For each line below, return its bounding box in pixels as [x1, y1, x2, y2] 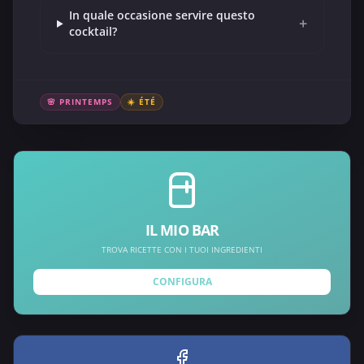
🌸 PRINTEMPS [47, 96, 113, 108]
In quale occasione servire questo [68, 7, 255, 24]
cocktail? [68, 24, 117, 40]
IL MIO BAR [145, 220, 219, 240]
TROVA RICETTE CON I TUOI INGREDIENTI [102, 244, 262, 256]
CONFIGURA [152, 275, 212, 289]
